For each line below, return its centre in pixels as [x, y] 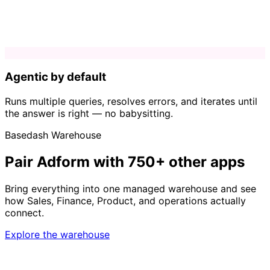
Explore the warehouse [57, 234]
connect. [24, 212]
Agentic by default [55, 77]
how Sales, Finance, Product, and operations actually [125, 200]
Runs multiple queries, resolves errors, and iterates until [131, 101]
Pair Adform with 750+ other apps [125, 162]
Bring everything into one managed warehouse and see [130, 188]
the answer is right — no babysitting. [89, 113]
